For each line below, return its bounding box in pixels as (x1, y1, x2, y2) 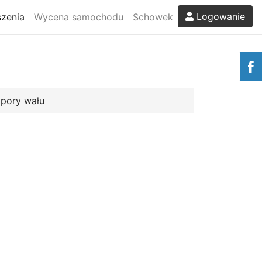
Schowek (133, 11, 173, 23)
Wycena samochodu (34, 11, 123, 23)
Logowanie (194, 10, 245, 22)
